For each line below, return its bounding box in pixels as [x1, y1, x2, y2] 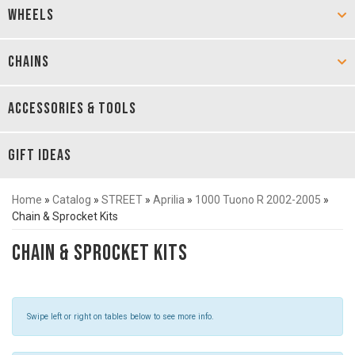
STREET [101, 193, 143, 206]
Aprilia [153, 193, 185, 206]
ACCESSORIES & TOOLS [8, 99, 136, 118]
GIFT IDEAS [8, 146, 71, 165]
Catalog [52, 193, 91, 206]
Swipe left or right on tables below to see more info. [27, 312, 214, 321]
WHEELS [8, 6, 54, 25]
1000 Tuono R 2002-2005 [195, 193, 321, 206]
